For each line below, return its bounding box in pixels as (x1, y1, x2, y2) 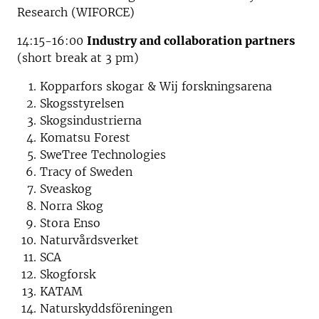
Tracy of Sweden (40, 164, 132, 179)
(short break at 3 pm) (17, 50, 142, 65)
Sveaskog (40, 181, 92, 196)
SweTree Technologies (40, 147, 166, 162)
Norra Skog (40, 198, 103, 213)
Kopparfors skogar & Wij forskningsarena (40, 78, 272, 93)
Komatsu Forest (40, 130, 130, 145)
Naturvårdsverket (40, 232, 139, 247)
